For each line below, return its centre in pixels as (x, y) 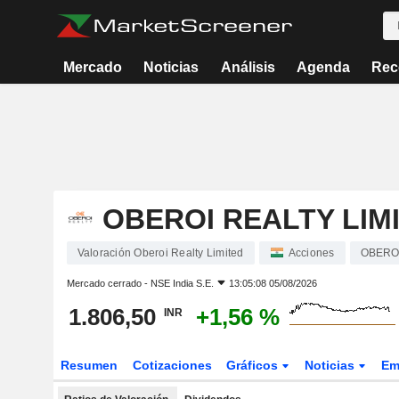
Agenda (323, 67)
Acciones (311, 253)
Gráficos (254, 365)
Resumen (89, 365)
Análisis (248, 67)
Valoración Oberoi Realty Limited (160, 253)
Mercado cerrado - (108, 283)
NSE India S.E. (182, 283)
